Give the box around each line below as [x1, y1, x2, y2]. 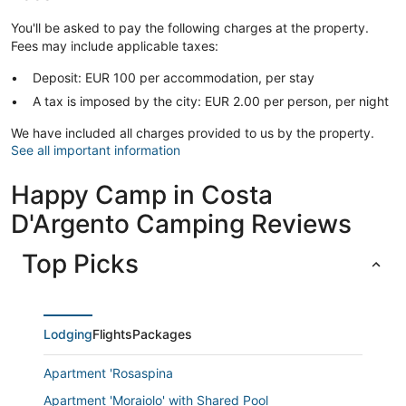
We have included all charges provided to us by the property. [11, 124, 374, 140]
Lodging [43, 325, 92, 342]
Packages [132, 325, 192, 342]
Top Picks [22, 247, 139, 279]
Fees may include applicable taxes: [11, 37, 218, 53]
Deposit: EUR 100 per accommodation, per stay [33, 69, 314, 85]
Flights [92, 325, 132, 342]
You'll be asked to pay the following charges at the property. [11, 19, 369, 35]
